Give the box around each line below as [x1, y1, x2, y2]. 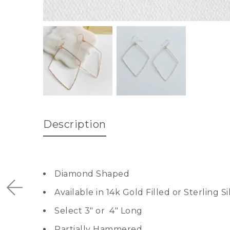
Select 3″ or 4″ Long [54, 206, 143, 216]
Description [43, 118, 106, 130]
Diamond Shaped [54, 169, 129, 179]
